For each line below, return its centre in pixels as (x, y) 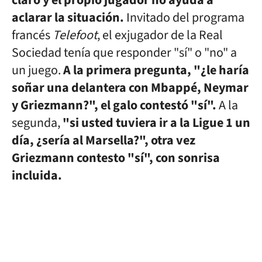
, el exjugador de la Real (160, 35)
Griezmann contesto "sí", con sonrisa (116, 158)
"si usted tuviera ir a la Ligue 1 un (156, 123)
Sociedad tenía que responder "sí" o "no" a (124, 53)
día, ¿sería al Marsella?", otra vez (104, 140)
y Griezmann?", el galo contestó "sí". (114, 105)
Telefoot (75, 35)
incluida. (37, 175)
